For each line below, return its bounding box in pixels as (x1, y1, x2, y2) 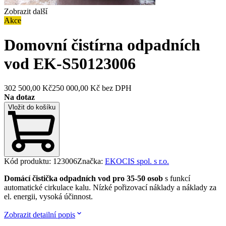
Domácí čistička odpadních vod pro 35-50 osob (4, 174, 165, 183)
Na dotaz (4, 93, 35, 102)
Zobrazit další (4, 7, 47, 16)
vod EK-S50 (4, 54, 87, 73)
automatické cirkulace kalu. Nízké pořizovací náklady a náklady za (4, 183, 216, 192)
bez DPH (102, 84, 132, 93)
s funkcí (165, 174, 190, 183)
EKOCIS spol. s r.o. (105, 156, 169, 165)
